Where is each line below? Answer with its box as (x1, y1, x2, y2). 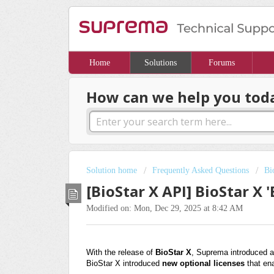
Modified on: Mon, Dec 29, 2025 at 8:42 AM (86, 203, 243, 213)
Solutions (144, 58, 177, 68)
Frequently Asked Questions (152, 166, 249, 176)
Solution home (86, 166, 139, 176)
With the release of (86, 248, 155, 257)
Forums (209, 58, 235, 68)
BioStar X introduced (86, 259, 162, 268)
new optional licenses (162, 259, 245, 268)
